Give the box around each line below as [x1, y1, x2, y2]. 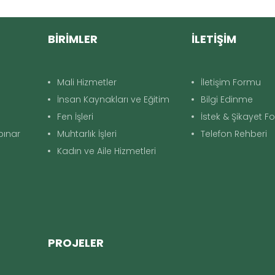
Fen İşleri [56, 110, 93, 123]
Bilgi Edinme [201, 93, 254, 106]
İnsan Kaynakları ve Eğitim [56, 93, 169, 106]
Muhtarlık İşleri [56, 128, 117, 140]
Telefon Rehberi [201, 128, 268, 140]
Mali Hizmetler [56, 76, 117, 88]
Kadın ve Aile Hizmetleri [56, 145, 156, 157]
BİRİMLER [47, 31, 98, 47]
